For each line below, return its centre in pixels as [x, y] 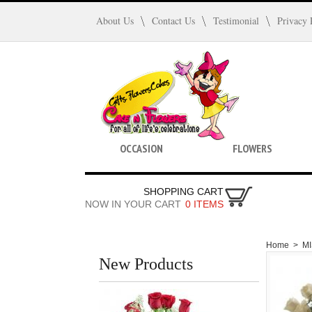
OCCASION [141, 148]
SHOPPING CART [184, 192]
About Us [115, 21]
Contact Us [173, 21]
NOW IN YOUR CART [133, 204]
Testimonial [236, 21]
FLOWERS [252, 148]
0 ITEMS [204, 204]
